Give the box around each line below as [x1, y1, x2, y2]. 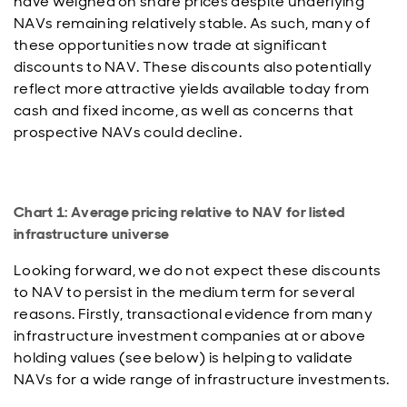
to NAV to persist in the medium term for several [14, 283, 355, 302]
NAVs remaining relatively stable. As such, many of [14, 14, 372, 33]
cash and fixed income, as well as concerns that [14, 101, 354, 120]
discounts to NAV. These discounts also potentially [14, 57, 372, 76]
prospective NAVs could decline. [14, 123, 245, 142]
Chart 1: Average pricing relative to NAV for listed [14, 203, 345, 222]
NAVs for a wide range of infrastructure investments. [14, 370, 392, 389]
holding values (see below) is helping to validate [14, 348, 353, 367]
